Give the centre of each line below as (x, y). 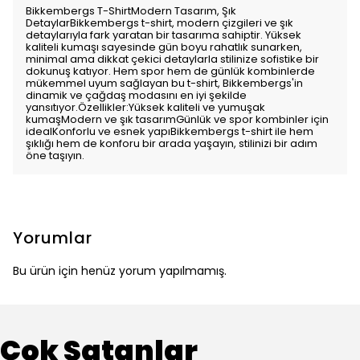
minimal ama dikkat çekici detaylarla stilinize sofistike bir (172, 59)
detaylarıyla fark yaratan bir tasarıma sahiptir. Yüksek (164, 35)
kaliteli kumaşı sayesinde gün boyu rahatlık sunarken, (164, 47)
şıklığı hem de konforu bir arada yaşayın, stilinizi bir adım (172, 143)
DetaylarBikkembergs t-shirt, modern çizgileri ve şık (160, 23)
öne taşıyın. (55, 155)
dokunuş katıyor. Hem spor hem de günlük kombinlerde (170, 71)
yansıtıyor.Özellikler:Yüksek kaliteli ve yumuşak (145, 107)
